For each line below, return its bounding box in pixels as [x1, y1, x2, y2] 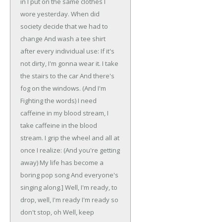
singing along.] [20, 183, 63, 192]
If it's [99, 47, 114, 56]
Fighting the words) [20, 96, 76, 106]
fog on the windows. [20, 84, 81, 93]
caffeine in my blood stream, [20, 109, 106, 118]
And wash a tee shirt [43, 34, 106, 44]
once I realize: [20, 146, 62, 155]
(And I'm [81, 84, 106, 93]
